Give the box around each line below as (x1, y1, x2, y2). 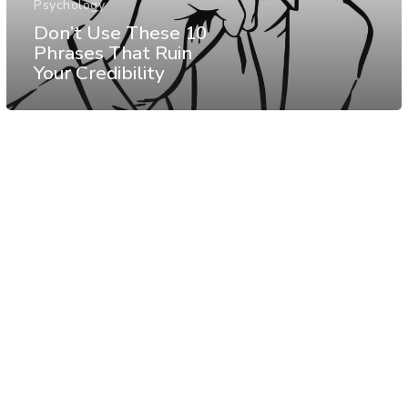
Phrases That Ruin (34, 39, 192, 66)
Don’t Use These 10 (34, 19, 207, 46)
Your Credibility (34, 59, 165, 86)
